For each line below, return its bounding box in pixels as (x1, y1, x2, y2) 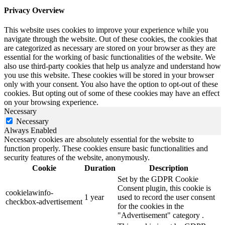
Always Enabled (4, 126, 57, 135)
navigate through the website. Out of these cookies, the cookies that (4, 35, 217, 44)
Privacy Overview (4, 6, 65, 15)
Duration (84, 164, 116, 173)
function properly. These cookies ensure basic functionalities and (4, 144, 208, 153)
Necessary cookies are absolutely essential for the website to (4, 135, 194, 144)
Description (149, 164, 188, 173)
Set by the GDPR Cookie (118, 175, 198, 184)
